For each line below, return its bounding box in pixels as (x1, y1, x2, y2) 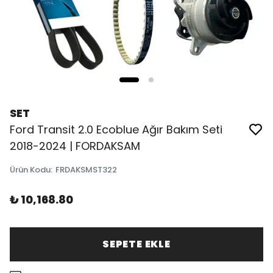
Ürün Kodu (10, 164, 51, 175)
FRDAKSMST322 (55, 164, 117, 175)
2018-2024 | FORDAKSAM (10, 138, 140, 154)
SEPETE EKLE (102, 237, 171, 251)
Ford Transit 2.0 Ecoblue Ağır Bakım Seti (10, 122, 222, 137)
